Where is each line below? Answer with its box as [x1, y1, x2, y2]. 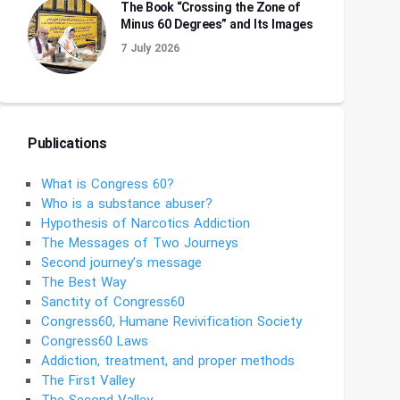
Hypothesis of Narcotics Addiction [41, 213, 250, 235]
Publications [28, 133, 106, 155]
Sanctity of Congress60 [41, 292, 185, 313]
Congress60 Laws [41, 331, 148, 353]
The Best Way [41, 272, 126, 294]
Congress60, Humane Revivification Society [41, 312, 302, 333]
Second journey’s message [41, 253, 202, 274]
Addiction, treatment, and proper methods [41, 351, 295, 372]
